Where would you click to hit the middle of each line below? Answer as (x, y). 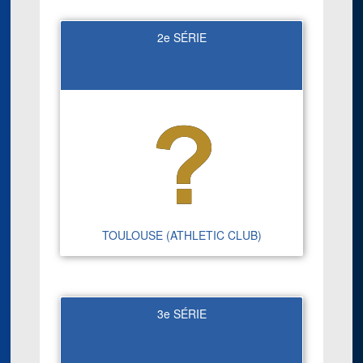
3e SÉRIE (181, 313)
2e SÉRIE (181, 37)
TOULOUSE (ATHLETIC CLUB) (181, 235)
